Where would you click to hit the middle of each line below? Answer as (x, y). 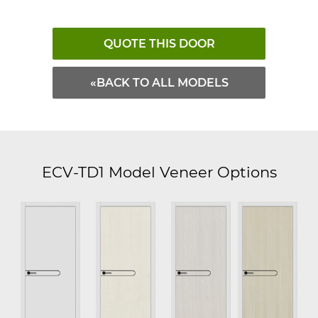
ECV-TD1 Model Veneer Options (159, 172)
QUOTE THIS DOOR (159, 43)
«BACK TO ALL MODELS (159, 82)
